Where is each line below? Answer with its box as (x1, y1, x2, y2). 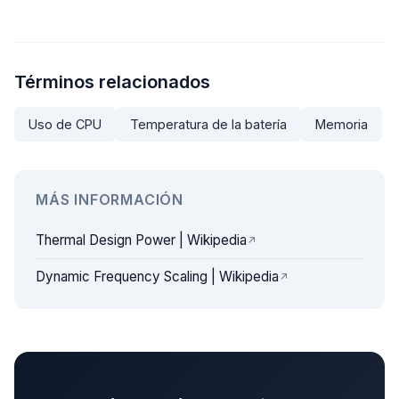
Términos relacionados (14, 71, 210, 93)
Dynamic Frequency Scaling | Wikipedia (36, 268, 279, 285)
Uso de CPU (28, 117, 102, 132)
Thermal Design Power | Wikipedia (36, 232, 247, 248)
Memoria (315, 117, 368, 132)
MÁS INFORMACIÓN (36, 191, 183, 208)
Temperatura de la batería (130, 117, 287, 132)
